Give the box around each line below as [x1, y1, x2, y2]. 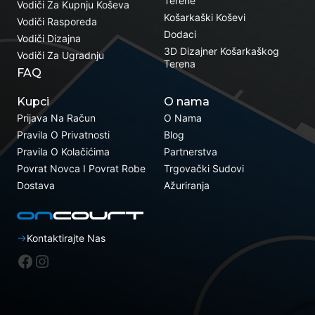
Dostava [17, 179, 55, 191]
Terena [163, 58, 195, 70]
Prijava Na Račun [17, 112, 96, 124]
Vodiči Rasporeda [17, 15, 97, 27]
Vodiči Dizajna [17, 32, 81, 44]
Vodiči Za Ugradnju [17, 49, 104, 61]
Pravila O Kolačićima [17, 146, 110, 157]
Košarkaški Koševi [163, 11, 245, 23]
